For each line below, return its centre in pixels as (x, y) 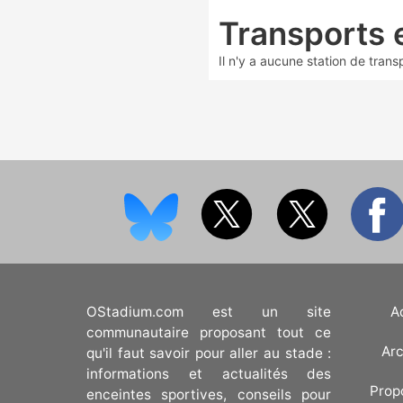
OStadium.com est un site (209, 311)
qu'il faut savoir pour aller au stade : (209, 353)
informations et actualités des (209, 373)
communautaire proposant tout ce (209, 332)
